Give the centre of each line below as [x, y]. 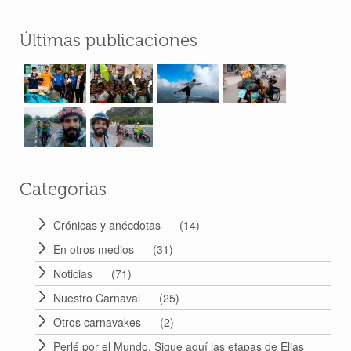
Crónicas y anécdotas [107, 224]
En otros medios [94, 249]
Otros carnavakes [97, 322]
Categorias [63, 189]
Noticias [73, 273]
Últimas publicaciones [109, 40]
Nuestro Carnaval [97, 297]
